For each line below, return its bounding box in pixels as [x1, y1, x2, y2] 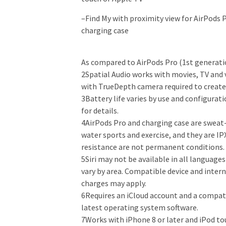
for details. [81, 105, 119, 116]
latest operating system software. [81, 202, 198, 212]
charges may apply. [81, 178, 146, 188]
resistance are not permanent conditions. [81, 141, 224, 152]
